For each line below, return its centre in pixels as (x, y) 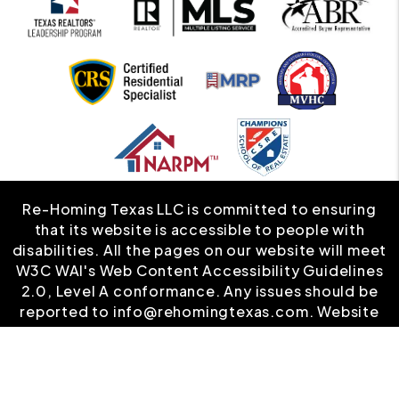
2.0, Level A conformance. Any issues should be (199, 291)
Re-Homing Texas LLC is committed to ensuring (199, 209)
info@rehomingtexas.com (211, 312)
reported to (66, 312)
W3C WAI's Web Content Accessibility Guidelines (199, 271)
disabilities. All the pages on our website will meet (199, 250)
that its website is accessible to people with (199, 230)
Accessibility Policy (199, 332)
